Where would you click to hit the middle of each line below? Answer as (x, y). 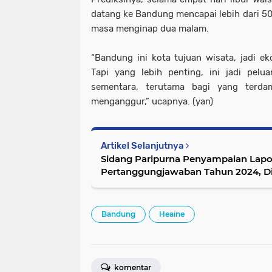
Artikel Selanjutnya (143, 146)
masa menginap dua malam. (151, 29)
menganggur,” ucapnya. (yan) (152, 102)
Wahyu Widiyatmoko (150, 185)
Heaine (172, 214)
